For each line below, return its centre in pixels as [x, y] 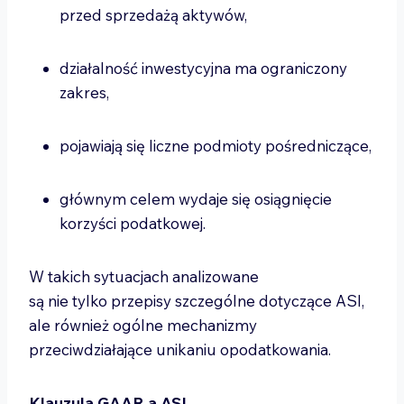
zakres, [86, 92]
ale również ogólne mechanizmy [143, 325]
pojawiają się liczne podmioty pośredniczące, [217, 146]
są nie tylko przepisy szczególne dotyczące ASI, [197, 301]
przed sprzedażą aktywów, [155, 15]
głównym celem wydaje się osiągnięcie [196, 199]
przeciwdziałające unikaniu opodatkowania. [182, 349]
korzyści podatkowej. [134, 223]
